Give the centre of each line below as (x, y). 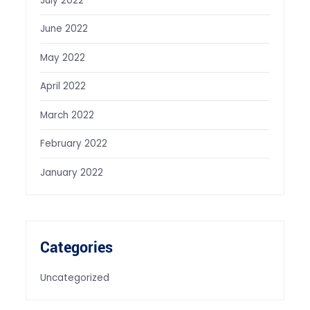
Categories (76, 248)
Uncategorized (74, 278)
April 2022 (63, 86)
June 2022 (64, 29)
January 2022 (71, 172)
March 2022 (67, 115)
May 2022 (62, 57)
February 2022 (73, 144)
